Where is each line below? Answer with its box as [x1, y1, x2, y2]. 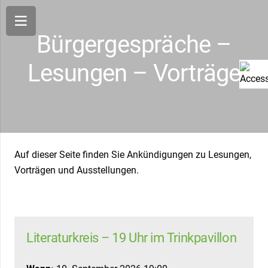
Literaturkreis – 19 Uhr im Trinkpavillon [26, 230, 237, 246]
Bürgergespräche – [36, 31, 232, 59]
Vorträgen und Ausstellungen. [14, 165, 139, 176]
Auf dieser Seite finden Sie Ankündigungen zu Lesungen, [14, 149, 251, 161]
